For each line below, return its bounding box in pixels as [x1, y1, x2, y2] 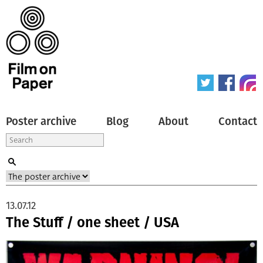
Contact [218, 114, 257, 128]
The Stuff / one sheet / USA [6, 214, 179, 231]
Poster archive [6, 114, 76, 128]
